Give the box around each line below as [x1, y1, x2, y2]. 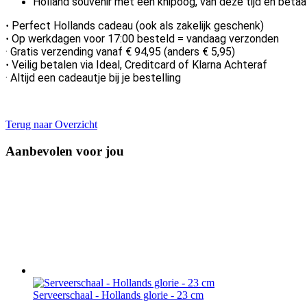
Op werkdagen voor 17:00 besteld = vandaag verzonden [12, 32, 279, 45]
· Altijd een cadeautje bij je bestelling [5, 71, 181, 84]
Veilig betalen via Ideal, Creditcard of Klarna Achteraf [12, 58, 267, 71]
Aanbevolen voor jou [5, 143, 124, 158]
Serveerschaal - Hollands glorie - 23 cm [33, 289, 204, 302]
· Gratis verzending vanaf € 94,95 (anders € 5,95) [5, 45, 235, 58]
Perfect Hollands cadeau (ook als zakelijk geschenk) [12, 19, 264, 32]
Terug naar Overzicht [5, 118, 97, 130]
